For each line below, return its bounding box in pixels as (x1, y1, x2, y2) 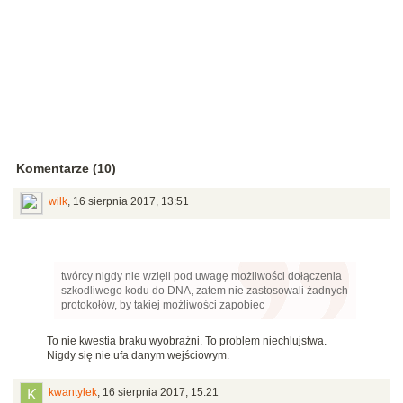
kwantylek (49, 386, 97, 399)
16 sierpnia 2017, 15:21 (103, 386, 219, 399)
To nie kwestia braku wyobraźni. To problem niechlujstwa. (47, 335, 327, 348)
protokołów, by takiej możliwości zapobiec (61, 299, 264, 312)
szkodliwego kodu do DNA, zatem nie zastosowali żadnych (61, 284, 348, 298)
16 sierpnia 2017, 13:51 (73, 195, 189, 209)
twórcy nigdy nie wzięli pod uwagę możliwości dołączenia (61, 270, 342, 283)
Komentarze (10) (16, 161, 116, 176)
